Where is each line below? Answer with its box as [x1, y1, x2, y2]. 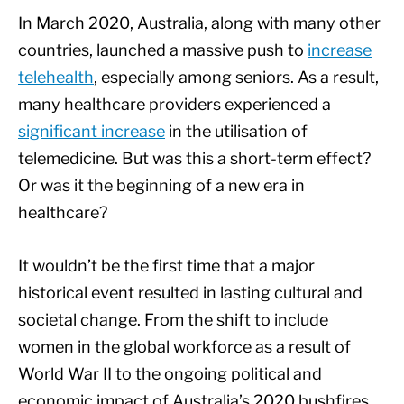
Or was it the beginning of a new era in [18, 176, 305, 196]
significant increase [18, 122, 165, 142]
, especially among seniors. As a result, [94, 68, 379, 87]
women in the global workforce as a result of [18, 336, 351, 356]
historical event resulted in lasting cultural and [18, 282, 363, 302]
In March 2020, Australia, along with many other [18, 14, 381, 33]
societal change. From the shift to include [18, 309, 328, 329]
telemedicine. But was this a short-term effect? [18, 149, 371, 169]
